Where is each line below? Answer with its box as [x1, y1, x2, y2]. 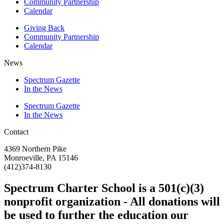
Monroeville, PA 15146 [4, 153, 78, 162]
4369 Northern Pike [4, 144, 66, 153]
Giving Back [24, 23, 64, 32]
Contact [4, 127, 28, 136]
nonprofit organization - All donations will [4, 195, 220, 208]
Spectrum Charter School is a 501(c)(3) [4, 181, 204, 195]
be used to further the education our [4, 208, 188, 222]
